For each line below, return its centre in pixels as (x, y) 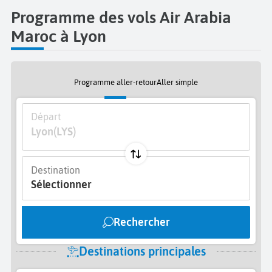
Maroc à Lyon (59, 36)
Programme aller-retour (115, 82)
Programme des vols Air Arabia (121, 17)
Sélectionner (61, 185)
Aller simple (177, 82)
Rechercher (141, 222)
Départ (46, 117)
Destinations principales (142, 251)
